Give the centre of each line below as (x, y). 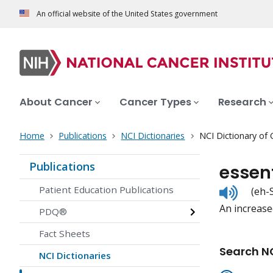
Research (242, 102)
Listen (251, 190)
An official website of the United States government (127, 14)
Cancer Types (155, 102)
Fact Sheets (65, 234)
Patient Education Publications (106, 190)
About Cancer (56, 102)
